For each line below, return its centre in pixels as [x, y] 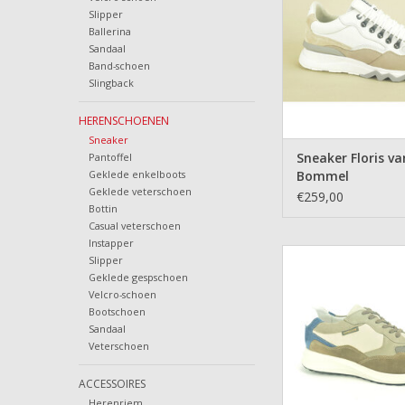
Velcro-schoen [122, 295]
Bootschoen [117, 312]
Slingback [111, 83]
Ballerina [109, 32]
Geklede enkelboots [137, 174]
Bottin [103, 209]
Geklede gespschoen [138, 278]
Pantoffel [110, 157]
